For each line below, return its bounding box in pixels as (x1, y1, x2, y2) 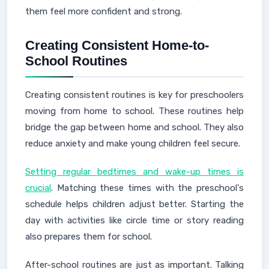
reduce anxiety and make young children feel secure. (25, 138, 240, 149)
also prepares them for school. (25, 231, 152, 242)
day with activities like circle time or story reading (25, 215, 244, 226)
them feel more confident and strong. (25, 6, 182, 17)
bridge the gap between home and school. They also (25, 122, 244, 133)
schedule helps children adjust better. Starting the (25, 199, 244, 210)
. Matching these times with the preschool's (51, 183, 244, 193)
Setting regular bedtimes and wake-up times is (25, 166, 244, 177)
